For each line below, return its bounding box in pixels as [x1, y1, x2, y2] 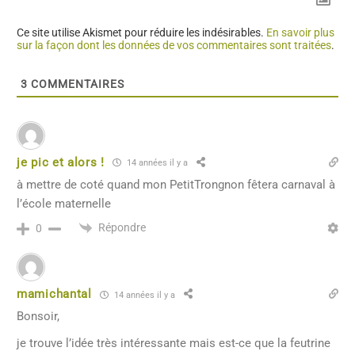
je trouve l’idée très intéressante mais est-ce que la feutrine [17, 336, 330, 351]
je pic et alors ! [17, 155, 105, 170]
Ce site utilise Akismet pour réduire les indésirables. [17, 25, 266, 39]
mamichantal [17, 287, 92, 302]
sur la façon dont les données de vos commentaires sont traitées [17, 38, 331, 52]
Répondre [98, 220, 146, 234]
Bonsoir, [17, 309, 59, 324]
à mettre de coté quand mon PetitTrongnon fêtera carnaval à [17, 177, 335, 192]
